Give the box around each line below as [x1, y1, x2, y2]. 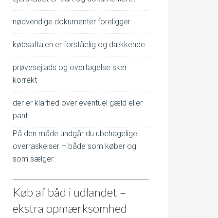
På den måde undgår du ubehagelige [13, 129, 137, 138]
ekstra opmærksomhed [13, 201, 127, 215]
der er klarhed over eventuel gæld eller [13, 98, 143, 108]
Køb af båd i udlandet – [13, 185, 126, 199]
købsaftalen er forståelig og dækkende [13, 40, 145, 49]
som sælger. [13, 154, 55, 163]
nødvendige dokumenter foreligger [13, 17, 130, 26]
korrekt [13, 75, 37, 85]
